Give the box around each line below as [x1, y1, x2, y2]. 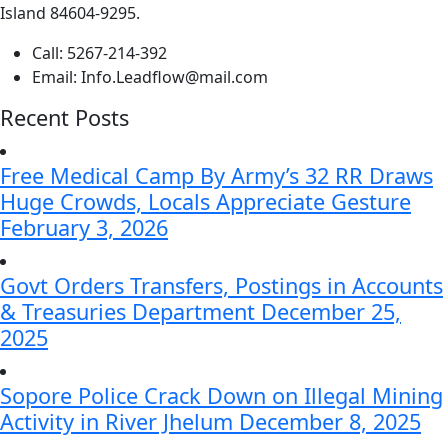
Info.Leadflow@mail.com [77, 66, 268, 88]
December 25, [261, 297, 401, 326]
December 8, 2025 [239, 407, 421, 436]
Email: [32, 66, 77, 88]
